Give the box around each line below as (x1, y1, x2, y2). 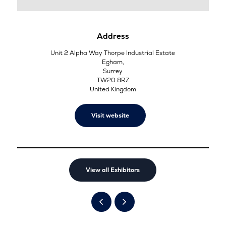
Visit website (91, 111, 130, 120)
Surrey (103, 67, 123, 75)
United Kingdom (89, 85, 136, 93)
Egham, (101, 58, 124, 66)
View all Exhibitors (86, 165, 140, 174)
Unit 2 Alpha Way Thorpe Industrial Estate (50, 48, 176, 57)
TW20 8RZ (96, 76, 129, 84)
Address (96, 31, 129, 41)
